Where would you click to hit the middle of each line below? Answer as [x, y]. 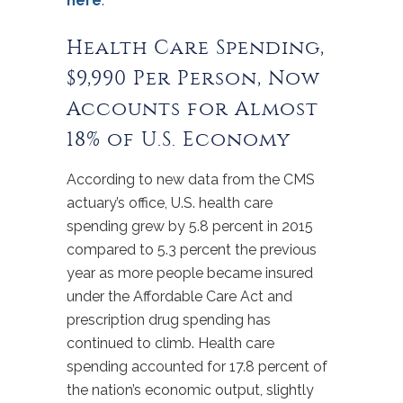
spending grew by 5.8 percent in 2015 [190, 226]
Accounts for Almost [193, 109]
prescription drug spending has [169, 320]
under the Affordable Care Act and [179, 296]
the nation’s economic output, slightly [190, 390]
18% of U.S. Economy [179, 139]
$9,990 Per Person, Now [193, 78]
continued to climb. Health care [170, 343]
